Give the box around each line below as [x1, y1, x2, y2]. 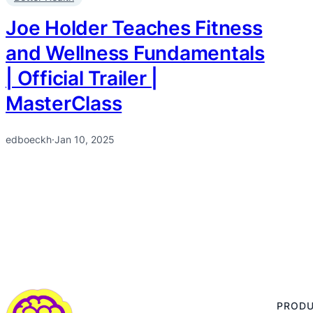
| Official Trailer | [6, 66, 158, 91]
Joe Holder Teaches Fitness [6, 16, 263, 41]
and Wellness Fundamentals [6, 41, 265, 66]
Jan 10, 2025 [54, 133, 115, 146]
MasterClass [6, 92, 122, 116]
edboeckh [6, 133, 52, 146]
